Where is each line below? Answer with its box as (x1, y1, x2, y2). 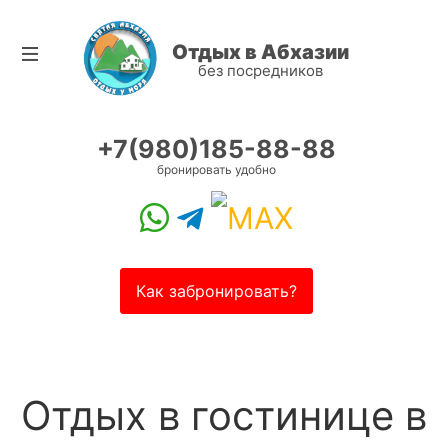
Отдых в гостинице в (21, 390, 427, 440)
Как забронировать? (135, 280, 297, 301)
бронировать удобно (156, 161, 276, 177)
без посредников (198, 61, 323, 80)
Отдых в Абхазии (172, 40, 349, 64)
